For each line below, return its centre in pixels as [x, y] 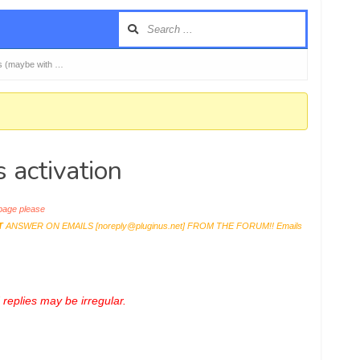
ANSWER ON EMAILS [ [50, 226]
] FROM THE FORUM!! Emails [242, 226]
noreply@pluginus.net [140, 226]
